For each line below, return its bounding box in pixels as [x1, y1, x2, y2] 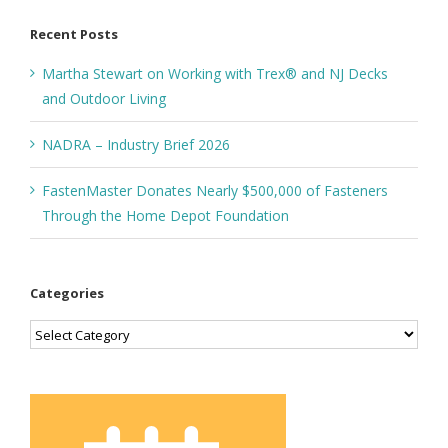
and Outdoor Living [42, 88, 166, 108]
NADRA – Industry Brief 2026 [42, 134, 230, 154]
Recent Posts [30, 24, 118, 43]
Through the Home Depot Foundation [42, 205, 289, 225]
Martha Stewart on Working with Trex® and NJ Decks [42, 63, 388, 83]
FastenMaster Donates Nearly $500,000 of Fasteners [42, 180, 388, 200]
